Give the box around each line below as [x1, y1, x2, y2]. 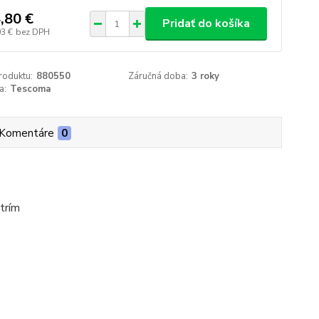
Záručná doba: [128, 70, 189, 83]
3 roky [192, 70, 220, 83]
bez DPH [15, 26, 50, 38]
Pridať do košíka [162, 16, 250, 31]
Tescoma [9, 83, 51, 95]
